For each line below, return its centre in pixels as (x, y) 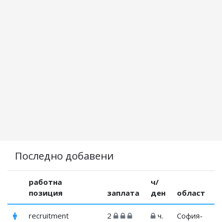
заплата (123, 193)
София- (190, 216)
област (191, 193)
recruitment (49, 216)
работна (46, 182)
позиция (46, 193)
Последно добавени (64, 156)
